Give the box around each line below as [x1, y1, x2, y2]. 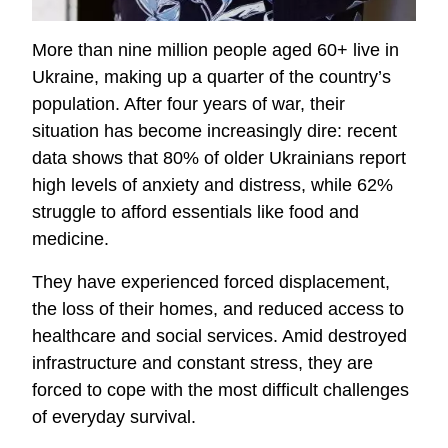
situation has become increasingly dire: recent [32, 120, 397, 141]
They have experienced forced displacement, [32, 271, 390, 292]
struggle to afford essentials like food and [32, 201, 359, 222]
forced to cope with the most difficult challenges [32, 379, 409, 400]
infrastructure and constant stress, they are [32, 352, 373, 373]
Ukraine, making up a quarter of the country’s [32, 66, 391, 87]
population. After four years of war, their [32, 93, 345, 114]
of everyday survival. [32, 406, 196, 427]
